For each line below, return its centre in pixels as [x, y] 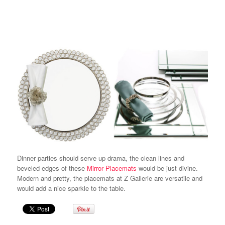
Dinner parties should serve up [62, 158]
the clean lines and [156, 158]
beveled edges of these [52, 168]
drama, [117, 158]
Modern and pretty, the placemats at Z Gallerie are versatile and [109, 178]
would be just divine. [168, 168]
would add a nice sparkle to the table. [71, 188]
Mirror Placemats [111, 168]
